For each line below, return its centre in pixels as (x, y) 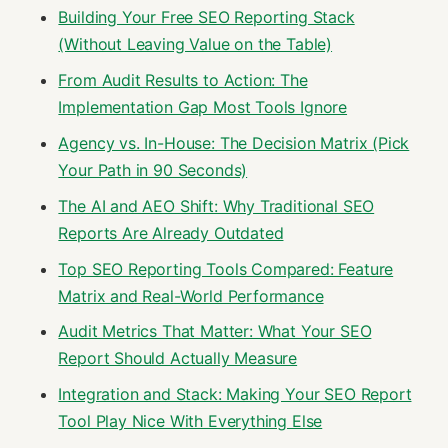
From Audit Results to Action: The (183, 80)
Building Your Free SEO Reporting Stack (206, 17)
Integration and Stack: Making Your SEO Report (235, 394)
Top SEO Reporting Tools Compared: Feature (226, 268)
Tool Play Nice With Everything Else (190, 421)
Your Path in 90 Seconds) (153, 169)
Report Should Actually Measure (178, 358)
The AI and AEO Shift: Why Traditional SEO (216, 205)
